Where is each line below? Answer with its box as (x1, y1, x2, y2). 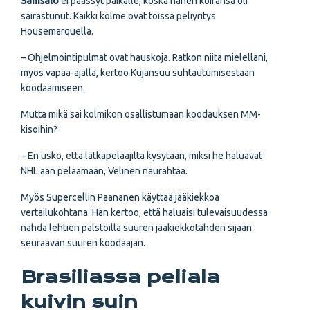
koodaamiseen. (21, 82, 85, 94)
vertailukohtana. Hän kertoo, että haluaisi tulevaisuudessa (21, 207, 268, 219)
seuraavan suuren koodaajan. (21, 237, 145, 249)
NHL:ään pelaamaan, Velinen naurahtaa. (21, 165, 188, 177)
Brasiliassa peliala (21, 266, 220, 288)
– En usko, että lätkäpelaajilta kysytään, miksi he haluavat (21, 150, 262, 162)
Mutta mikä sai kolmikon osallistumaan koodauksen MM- (21, 109, 261, 120)
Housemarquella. (21, 26, 93, 37)
